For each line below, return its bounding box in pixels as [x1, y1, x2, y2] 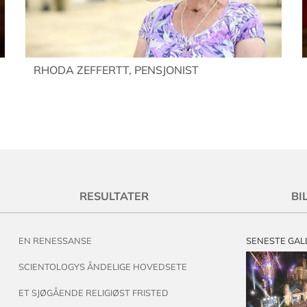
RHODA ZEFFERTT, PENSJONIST [34, 63, 199, 77]
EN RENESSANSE [19, 234, 93, 246]
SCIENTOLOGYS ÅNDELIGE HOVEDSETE [19, 261, 188, 272]
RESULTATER [79, 189, 149, 204]
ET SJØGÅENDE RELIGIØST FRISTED [19, 287, 169, 299]
